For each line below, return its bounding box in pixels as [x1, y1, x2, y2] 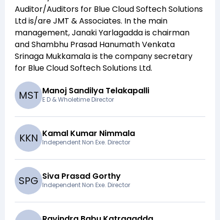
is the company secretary [92, 51, 192, 62]
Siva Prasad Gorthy [42, 170, 121, 182]
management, [15, 27, 72, 39]
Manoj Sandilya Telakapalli [42, 85, 149, 97]
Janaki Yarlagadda [72, 27, 143, 39]
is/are [27, 15, 53, 27]
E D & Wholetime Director [42, 95, 114, 104]
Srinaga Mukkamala [15, 51, 90, 62]
